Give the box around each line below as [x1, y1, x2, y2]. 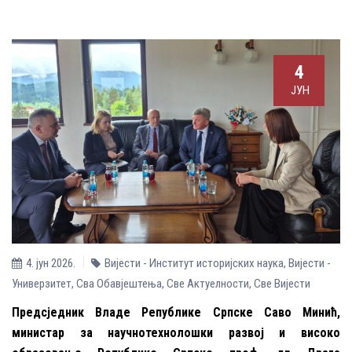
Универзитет [12, 277, 71, 291]
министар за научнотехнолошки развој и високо [12, 325, 340, 341]
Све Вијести [254, 277, 310, 291]
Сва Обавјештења [76, 277, 162, 291]
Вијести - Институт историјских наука [104, 256, 284, 271]
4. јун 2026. [26, 256, 75, 271]
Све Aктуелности [167, 277, 249, 291]
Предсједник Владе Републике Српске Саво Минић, [12, 305, 340, 321]
